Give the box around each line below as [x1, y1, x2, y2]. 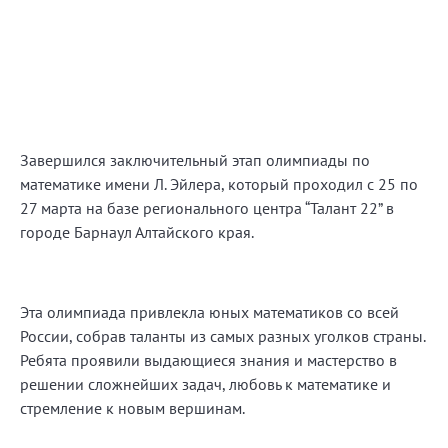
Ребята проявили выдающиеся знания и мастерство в [20, 349, 397, 370]
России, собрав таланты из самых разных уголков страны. [20, 325, 425, 346]
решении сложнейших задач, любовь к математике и [20, 373, 391, 394]
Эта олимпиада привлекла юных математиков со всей [20, 301, 399, 322]
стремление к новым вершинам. [20, 397, 245, 418]
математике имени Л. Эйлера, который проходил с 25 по [20, 173, 418, 194]
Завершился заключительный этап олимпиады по [20, 149, 370, 170]
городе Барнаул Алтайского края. [20, 221, 254, 242]
